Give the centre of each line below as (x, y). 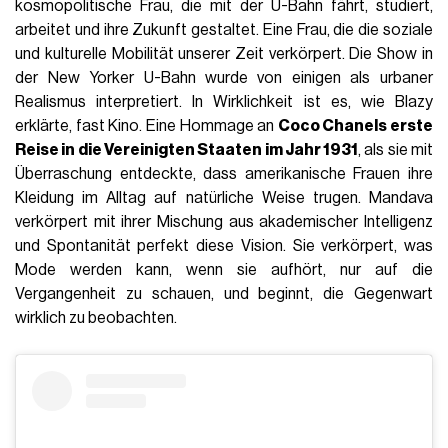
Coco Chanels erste (355, 125)
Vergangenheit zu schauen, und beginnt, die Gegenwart (224, 293)
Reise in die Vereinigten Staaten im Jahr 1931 (187, 149)
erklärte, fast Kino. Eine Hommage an (146, 125)
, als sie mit (395, 149)
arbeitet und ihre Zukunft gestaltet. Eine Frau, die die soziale (224, 29)
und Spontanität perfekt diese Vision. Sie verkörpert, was (224, 245)
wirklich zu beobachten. (96, 317)
